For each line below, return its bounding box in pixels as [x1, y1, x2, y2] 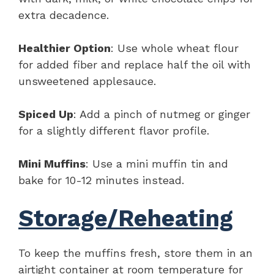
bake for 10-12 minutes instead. [18, 173, 184, 187]
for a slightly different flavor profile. [18, 124, 209, 137]
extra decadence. [18, 8, 109, 21]
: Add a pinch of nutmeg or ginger [73, 107, 250, 120]
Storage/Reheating [18, 204, 233, 232]
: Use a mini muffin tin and [86, 157, 228, 170]
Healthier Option [18, 41, 111, 54]
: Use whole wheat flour [111, 41, 239, 54]
